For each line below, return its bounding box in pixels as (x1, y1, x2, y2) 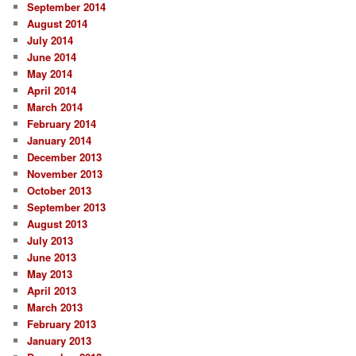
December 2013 (27, 149, 103, 164)
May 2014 (27, 65, 73, 81)
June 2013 (27, 249, 77, 265)
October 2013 (27, 182, 92, 198)
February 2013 (27, 315, 97, 331)
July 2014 (27, 32, 74, 48)
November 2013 (27, 165, 103, 181)
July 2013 (27, 232, 74, 248)
